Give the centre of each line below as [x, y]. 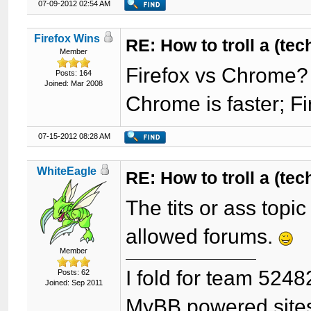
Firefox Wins [67, 39]
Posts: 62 [74, 272]
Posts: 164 [74, 73]
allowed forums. [202, 236]
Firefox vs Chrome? [217, 75]
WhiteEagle [67, 171]
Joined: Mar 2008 [74, 83]
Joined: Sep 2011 [74, 283]
